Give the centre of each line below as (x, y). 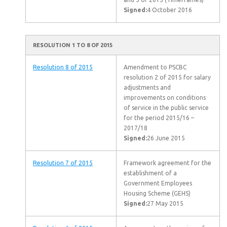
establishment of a (150, 173)
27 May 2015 (165, 203)
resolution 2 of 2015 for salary (167, 77)
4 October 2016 (169, 10)
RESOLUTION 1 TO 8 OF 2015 (73, 45)
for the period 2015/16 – (159, 118)
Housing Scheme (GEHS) (157, 193)
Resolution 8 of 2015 (63, 67)
